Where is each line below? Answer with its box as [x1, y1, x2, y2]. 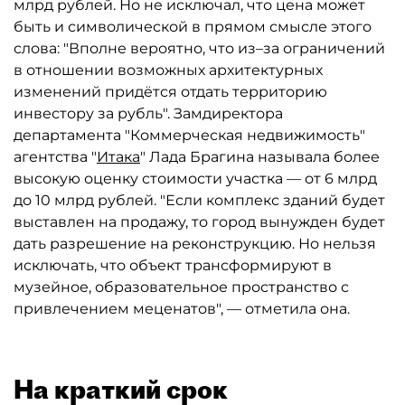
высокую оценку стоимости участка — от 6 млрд [14, 170, 377, 187]
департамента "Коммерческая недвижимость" [14, 127, 365, 144]
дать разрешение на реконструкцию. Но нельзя [14, 235, 376, 252]
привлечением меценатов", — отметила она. [14, 300, 350, 317]
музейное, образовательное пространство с [14, 278, 349, 296]
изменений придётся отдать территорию [14, 83, 327, 100]
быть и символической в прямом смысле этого [14, 18, 372, 35]
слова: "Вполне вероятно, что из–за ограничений [14, 40, 385, 57]
